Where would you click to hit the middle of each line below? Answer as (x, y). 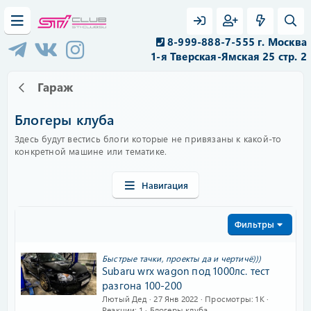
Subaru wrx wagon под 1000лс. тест (186, 271)
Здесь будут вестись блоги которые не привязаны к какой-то (148, 138)
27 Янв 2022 (176, 299)
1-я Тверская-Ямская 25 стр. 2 (222, 56)
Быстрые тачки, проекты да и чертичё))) (182, 258)
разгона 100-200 (142, 285)
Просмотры (228, 299)
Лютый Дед (125, 299)
